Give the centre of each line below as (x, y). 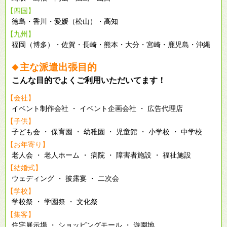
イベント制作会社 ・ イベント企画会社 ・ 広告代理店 (97, 109)
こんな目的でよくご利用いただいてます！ (89, 81)
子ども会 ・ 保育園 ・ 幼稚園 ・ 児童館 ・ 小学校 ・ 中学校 (107, 132)
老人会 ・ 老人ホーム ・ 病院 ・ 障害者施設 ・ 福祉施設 (101, 155)
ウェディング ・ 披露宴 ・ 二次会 (65, 179)
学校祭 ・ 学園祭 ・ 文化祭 (55, 202)
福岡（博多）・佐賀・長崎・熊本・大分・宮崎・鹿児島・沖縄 (111, 45)
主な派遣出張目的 (58, 67)
